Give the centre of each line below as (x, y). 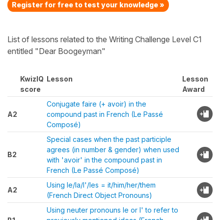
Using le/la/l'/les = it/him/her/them (101, 185)
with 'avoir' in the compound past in (104, 160)
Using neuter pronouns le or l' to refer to (112, 210)
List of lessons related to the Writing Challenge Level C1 (105, 39)
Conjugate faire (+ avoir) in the (96, 104)
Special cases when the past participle (109, 139)
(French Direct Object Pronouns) (99, 195)
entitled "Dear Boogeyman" (56, 51)
